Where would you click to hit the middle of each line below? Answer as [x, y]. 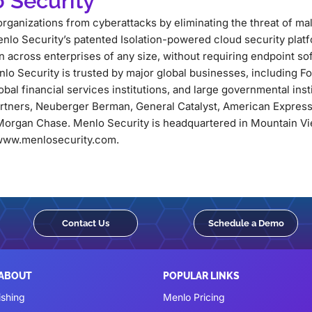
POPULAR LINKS [201, 276]
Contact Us [86, 223]
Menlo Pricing [194, 297]
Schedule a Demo [246, 223]
